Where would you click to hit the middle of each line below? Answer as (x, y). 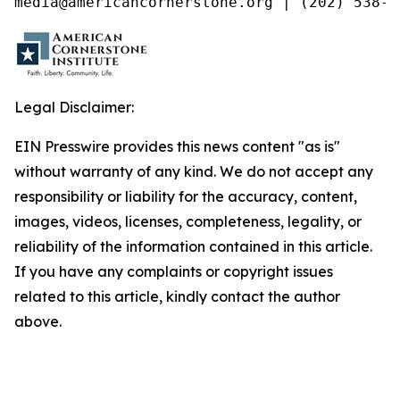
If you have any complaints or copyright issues (174, 271)
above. (38, 321)
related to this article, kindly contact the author (177, 296)
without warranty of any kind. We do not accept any (194, 171)
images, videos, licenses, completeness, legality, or (188, 221)
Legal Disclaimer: (74, 107)
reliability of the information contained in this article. (193, 246)
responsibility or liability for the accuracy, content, (186, 196)
